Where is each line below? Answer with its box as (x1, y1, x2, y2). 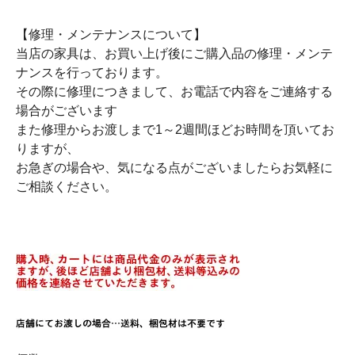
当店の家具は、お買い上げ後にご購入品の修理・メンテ (16, 47, 333, 61)
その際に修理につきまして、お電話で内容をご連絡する (16, 85, 333, 99)
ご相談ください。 (16, 180, 117, 194)
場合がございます (16, 104, 117, 118)
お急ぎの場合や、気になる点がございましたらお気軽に (16, 161, 333, 175)
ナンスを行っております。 (16, 66, 168, 80)
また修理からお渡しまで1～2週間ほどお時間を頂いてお (16, 123, 334, 137)
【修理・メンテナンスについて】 (16, 28, 206, 42)
